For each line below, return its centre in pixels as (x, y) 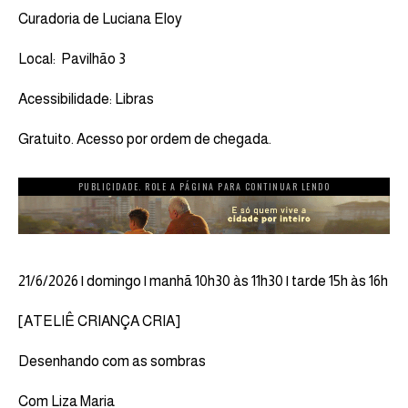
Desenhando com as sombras (112, 361)
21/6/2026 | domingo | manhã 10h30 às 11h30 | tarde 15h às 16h (203, 280)
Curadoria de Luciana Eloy (100, 18)
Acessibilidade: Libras (86, 98)
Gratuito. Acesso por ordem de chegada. (145, 138)
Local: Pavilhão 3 (72, 58)
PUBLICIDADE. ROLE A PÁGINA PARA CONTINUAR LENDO (204, 186)
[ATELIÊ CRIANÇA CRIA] (99, 321)
